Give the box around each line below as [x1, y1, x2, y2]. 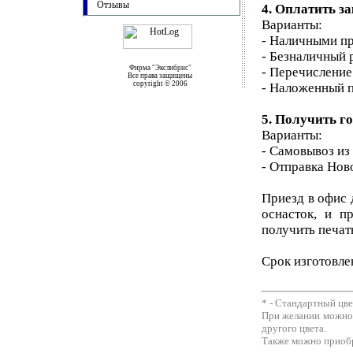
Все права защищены [123, 72, 192, 80]
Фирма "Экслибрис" [128, 64, 191, 72]
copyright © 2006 [128, 80, 188, 87]
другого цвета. [262, 322, 326, 335]
